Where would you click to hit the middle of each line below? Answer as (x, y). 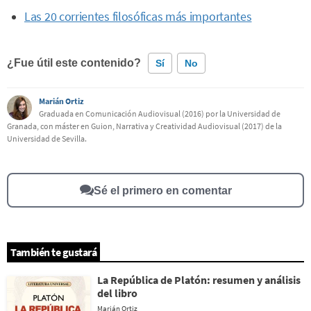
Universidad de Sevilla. (47, 138)
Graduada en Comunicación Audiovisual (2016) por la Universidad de (160, 114)
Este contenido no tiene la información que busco (131, 134)
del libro (117, 293)
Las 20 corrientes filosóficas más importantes (138, 17)
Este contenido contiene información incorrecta (126, 107)
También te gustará (53, 252)
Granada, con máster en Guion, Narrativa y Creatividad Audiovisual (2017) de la (144, 126)
